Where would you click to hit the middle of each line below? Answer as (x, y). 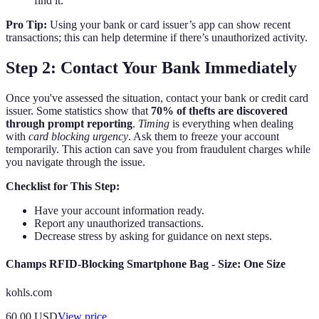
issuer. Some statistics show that (78, 111)
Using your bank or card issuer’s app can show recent (169, 25)
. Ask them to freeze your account (204, 137)
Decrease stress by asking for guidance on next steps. (153, 236)
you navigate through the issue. (75, 162)
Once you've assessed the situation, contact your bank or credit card (157, 98)
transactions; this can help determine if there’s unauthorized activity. (157, 38)
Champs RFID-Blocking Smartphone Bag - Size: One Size (146, 264)
